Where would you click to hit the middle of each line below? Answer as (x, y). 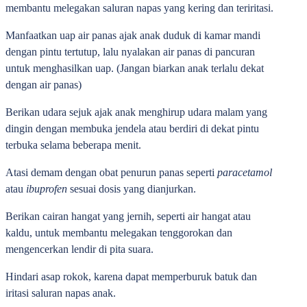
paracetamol (245, 172)
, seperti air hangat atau (201, 216)
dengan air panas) (44, 85)
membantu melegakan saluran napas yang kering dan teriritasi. (139, 8)
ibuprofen (47, 189)
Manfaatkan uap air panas (61, 35)
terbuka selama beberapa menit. (73, 145)
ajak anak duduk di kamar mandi (188, 35)
